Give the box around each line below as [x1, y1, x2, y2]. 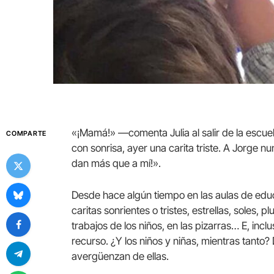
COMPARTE [6, 129, 47, 138]
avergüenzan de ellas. [72, 250, 169, 262]
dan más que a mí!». [72, 157, 161, 170]
